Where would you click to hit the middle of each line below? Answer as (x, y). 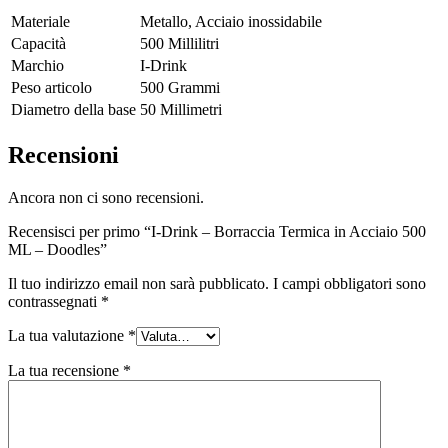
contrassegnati (54, 301)
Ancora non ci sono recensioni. (106, 197)
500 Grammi (180, 88)
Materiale (40, 22)
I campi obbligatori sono (349, 283)
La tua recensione (65, 370)
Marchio (37, 66)
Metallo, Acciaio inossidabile (231, 22)
